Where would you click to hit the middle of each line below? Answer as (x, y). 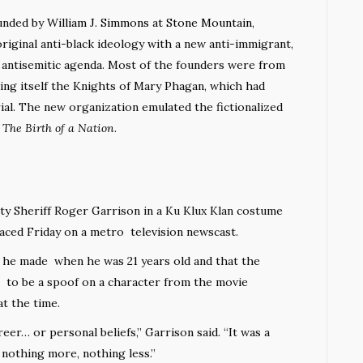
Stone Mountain (209, 22)
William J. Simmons (98, 22)
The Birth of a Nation (58, 128)
